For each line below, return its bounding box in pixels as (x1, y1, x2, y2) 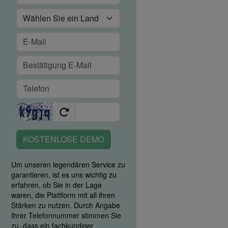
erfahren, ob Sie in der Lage (11, 180, 102, 190)
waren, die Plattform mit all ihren (11, 190, 115, 201)
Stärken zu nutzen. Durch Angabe (11, 200, 120, 211)
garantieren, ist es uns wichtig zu (11, 169, 117, 180)
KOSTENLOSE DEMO (23, 133, 104, 146)
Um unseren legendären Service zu (11, 159, 125, 170)
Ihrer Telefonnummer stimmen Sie (11, 210, 121, 221)
